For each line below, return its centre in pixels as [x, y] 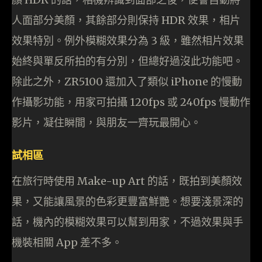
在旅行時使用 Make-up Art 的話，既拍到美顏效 [127, 181]
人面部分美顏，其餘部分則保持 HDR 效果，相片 [126, 20]
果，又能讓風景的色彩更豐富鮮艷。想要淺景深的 [127, 202]
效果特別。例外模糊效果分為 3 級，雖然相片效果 [128, 41]
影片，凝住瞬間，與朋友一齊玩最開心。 [106, 123]
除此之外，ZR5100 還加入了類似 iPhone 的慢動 [127, 82]
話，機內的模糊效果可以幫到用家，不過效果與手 [127, 222]
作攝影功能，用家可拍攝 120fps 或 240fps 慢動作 [131, 102]
